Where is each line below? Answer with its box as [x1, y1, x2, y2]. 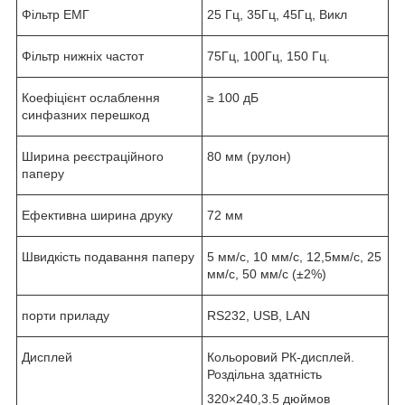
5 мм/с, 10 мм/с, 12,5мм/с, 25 [207, 249, 381, 264]
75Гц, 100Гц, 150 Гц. [207, 48, 330, 63]
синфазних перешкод [22, 107, 149, 122]
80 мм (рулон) [207, 148, 291, 164]
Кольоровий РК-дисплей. [207, 349, 354, 364]
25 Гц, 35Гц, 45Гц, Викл [207, 6, 347, 22]
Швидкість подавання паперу [22, 249, 194, 264]
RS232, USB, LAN [207, 307, 310, 323]
